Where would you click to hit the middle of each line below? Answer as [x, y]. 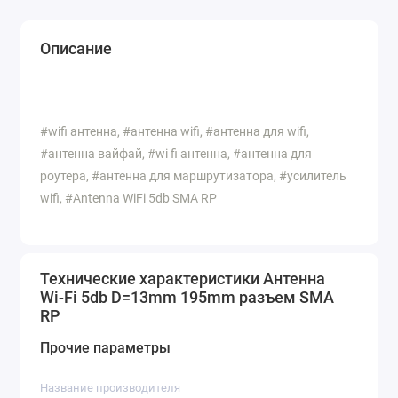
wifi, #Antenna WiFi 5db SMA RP [128, 198]
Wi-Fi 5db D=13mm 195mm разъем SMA [187, 298]
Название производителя [110, 388]
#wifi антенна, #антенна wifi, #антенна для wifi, [175, 131]
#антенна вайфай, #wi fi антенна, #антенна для [176, 153]
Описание [76, 48]
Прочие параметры [105, 348]
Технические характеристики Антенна [183, 279]
